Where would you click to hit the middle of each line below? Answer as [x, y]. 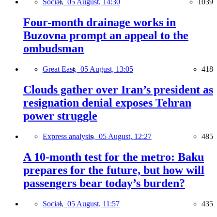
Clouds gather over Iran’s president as [118, 90]
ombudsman [54, 49]
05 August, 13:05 [107, 69]
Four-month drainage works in [100, 23]
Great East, [62, 69]
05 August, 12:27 [125, 136]
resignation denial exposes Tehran [107, 103]
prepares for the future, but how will [114, 170]
